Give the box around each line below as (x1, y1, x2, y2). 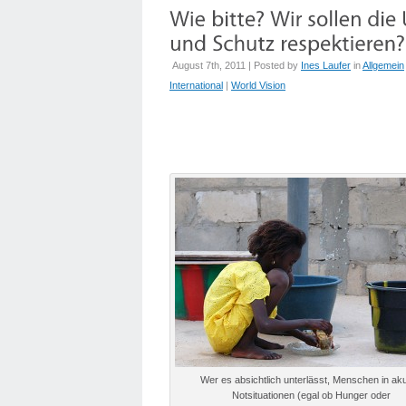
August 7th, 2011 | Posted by (172, 60, 301, 71)
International (169, 80, 223, 91)
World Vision (231, 80, 285, 91)
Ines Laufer (301, 60, 351, 71)
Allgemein (362, 60, 404, 71)
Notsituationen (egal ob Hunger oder (231, 389, 391, 401)
